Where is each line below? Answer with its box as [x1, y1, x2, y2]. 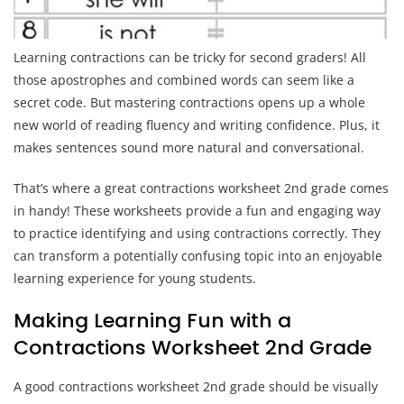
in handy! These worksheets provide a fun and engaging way [14, 201, 381, 219]
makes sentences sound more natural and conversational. [14, 138, 364, 156]
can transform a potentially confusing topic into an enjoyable [14, 246, 382, 264]
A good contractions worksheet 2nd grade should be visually [14, 377, 378, 395]
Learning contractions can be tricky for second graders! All [14, 48, 366, 66]
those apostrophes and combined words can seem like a [14, 70, 354, 88]
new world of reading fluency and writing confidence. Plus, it [14, 115, 380, 133]
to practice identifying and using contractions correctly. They [14, 224, 381, 242]
